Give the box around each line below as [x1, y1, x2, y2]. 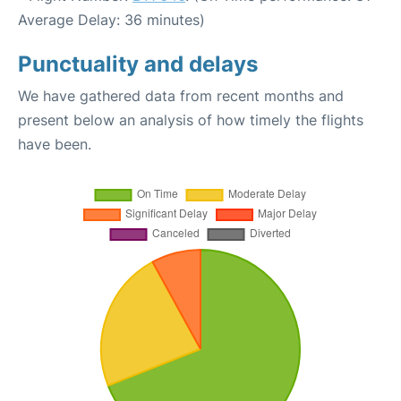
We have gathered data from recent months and [18, 87, 344, 105]
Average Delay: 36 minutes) [18, 11, 205, 29]
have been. [18, 135, 91, 153]
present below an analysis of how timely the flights [18, 111, 363, 129]
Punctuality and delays [18, 51, 258, 77]
